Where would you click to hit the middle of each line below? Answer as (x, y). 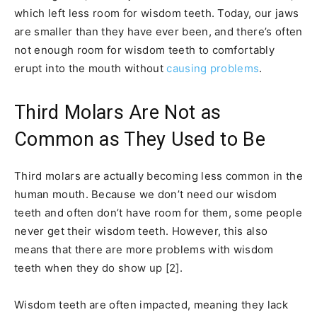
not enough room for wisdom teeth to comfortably (145, 50)
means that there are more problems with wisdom (144, 250)
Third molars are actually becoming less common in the (158, 176)
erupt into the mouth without (91, 69)
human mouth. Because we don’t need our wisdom (146, 195)
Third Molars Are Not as (118, 113)
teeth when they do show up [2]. (98, 268)
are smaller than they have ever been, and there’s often (158, 32)
